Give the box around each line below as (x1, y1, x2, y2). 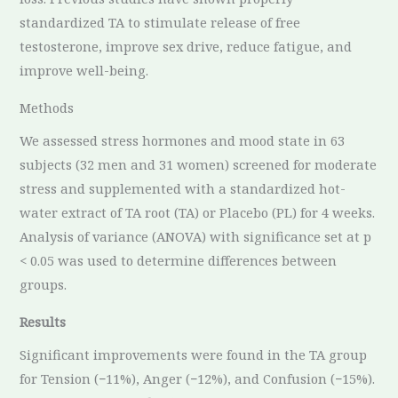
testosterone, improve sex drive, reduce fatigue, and (20, 37, 353, 56)
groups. (20, 275, 68, 293)
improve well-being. (20, 61, 149, 80)
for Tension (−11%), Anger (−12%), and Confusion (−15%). (20, 369, 376, 387)
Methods (20, 98, 75, 116)
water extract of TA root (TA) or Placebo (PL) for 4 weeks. (20, 203, 376, 221)
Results (20, 312, 67, 330)
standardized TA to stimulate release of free (20, 13, 301, 32)
